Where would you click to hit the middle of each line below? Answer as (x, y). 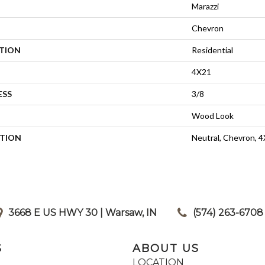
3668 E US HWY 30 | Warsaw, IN (83, 212)
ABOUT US (166, 248)
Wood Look (213, 115)
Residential (212, 50)
